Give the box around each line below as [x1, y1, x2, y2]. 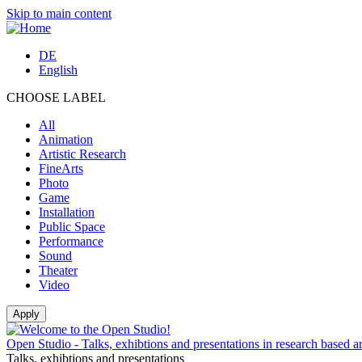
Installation [39, 205, 95, 219]
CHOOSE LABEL [6, 90, 106, 104]
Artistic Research [39, 147, 126, 161]
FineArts [39, 162, 83, 175]
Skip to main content [6, 6, 112, 20]
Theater [39, 263, 78, 277]
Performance [39, 234, 103, 248]
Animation [39, 133, 93, 146]
